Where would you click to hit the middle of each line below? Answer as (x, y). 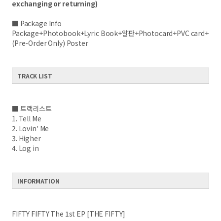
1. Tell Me (27, 118)
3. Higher (26, 138)
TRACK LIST (35, 76)
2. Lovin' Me (31, 128)
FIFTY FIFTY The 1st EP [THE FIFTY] (69, 214)
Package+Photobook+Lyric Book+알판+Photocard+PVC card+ (110, 33)
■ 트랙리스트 (32, 109)
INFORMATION (38, 181)
